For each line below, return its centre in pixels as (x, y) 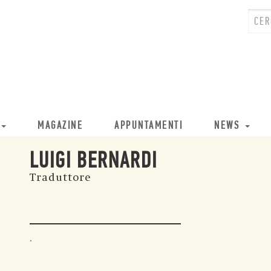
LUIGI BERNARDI (93, 162)
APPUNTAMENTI (149, 126)
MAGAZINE (60, 126)
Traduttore (60, 178)
